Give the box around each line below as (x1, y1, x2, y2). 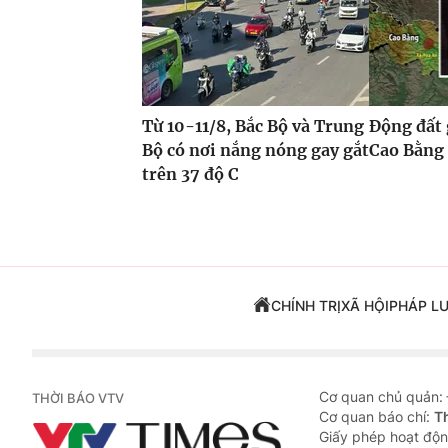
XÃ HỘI (340, 296, 389, 314)
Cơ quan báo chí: (319, 407, 434, 425)
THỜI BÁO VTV (32, 389, 124, 406)
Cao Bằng (369, 139, 445, 160)
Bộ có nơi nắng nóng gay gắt (142, 139, 369, 160)
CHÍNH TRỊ (270, 296, 341, 314)
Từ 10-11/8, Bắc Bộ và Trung (142, 115, 364, 136)
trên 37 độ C (142, 163, 239, 184)
